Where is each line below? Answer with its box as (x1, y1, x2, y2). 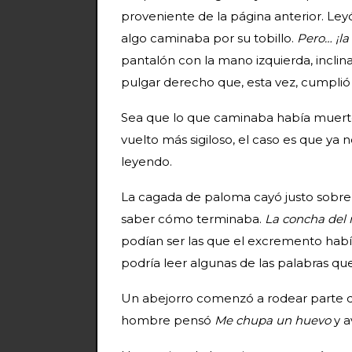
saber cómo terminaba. (121, 211, 265, 226)
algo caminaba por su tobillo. (121, 30, 297, 46)
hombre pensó (121, 312, 214, 328)
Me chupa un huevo (214, 312, 334, 328)
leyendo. (121, 153, 172, 169)
